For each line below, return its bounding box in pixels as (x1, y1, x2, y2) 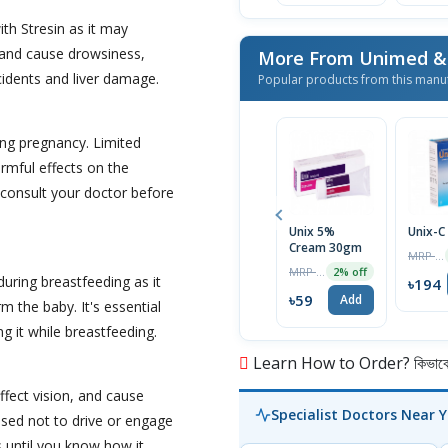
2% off (333, 264, 367, 280)
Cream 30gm (289, 239, 362, 257)
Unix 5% (289, 223, 335, 241)
